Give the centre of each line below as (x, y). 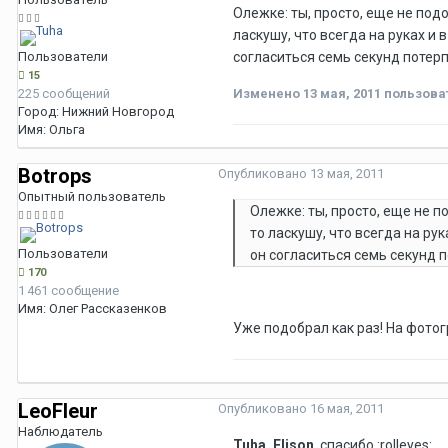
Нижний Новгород (118, 112)
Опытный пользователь (92, 197)
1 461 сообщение (68, 291)
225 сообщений (64, 94)
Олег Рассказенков (108, 309)
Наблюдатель (60, 432)
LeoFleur (58, 411)
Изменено (268, 94)
